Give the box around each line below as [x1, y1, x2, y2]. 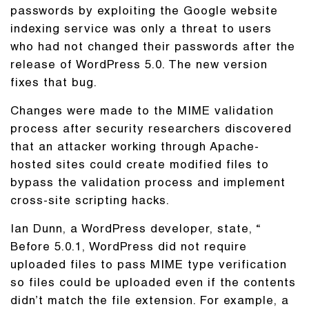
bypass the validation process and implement [10, 178, 286, 190]
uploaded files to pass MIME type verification [10, 260, 287, 272]
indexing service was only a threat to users [10, 24, 272, 36]
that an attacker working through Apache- [10, 142, 259, 154]
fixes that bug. [10, 78, 97, 90]
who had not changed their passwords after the [10, 42, 295, 54]
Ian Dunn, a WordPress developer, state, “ [10, 224, 261, 236]
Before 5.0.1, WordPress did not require [10, 242, 247, 254]
